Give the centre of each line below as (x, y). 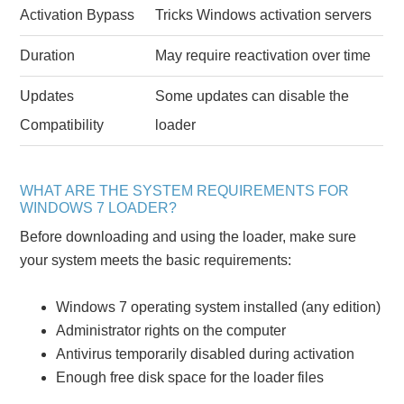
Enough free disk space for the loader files (190, 377)
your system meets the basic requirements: (156, 260)
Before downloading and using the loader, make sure (188, 236)
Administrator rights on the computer (171, 330)
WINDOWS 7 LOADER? (99, 207)
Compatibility (62, 124)
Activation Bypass (78, 14)
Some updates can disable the (252, 96)
